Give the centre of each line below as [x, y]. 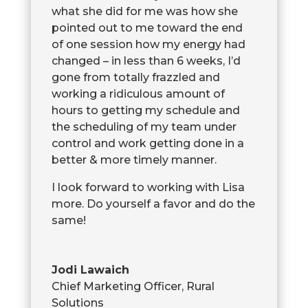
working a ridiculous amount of [138, 94]
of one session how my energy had [148, 45]
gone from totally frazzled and [135, 78]
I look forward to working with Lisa [148, 188]
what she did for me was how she [144, 12]
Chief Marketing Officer [116, 287]
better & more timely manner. [134, 160]
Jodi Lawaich [90, 270]
